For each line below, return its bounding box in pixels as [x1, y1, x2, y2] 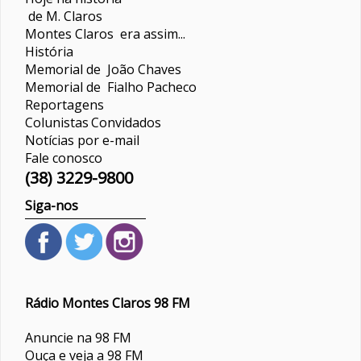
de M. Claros [25, 6, 102, 25]
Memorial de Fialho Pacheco [25, 77, 197, 96]
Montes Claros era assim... [25, 24, 185, 43]
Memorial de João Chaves [25, 60, 181, 78]
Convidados [91, 113, 161, 131]
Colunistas [25, 113, 89, 131]
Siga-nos [25, 196, 78, 214]
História [25, 42, 73, 60]
